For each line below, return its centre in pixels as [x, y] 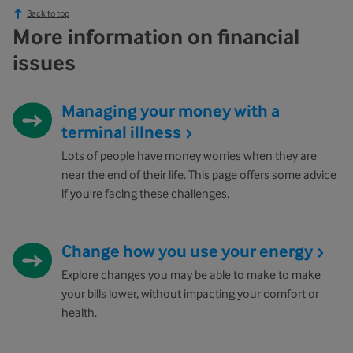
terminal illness [123, 132]
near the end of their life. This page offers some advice [199, 175]
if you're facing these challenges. [145, 193]
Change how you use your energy [189, 251]
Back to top [48, 13]
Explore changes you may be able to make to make [191, 275]
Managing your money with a [171, 111]
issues [44, 63]
